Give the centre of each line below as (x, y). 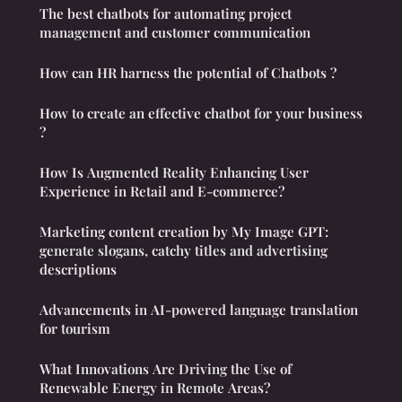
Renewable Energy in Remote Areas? (155, 388)
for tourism (75, 329)
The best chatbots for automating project (166, 14)
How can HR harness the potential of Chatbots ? (188, 73)
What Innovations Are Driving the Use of (166, 369)
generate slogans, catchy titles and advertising (184, 251)
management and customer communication (175, 33)
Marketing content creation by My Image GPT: (184, 232)
